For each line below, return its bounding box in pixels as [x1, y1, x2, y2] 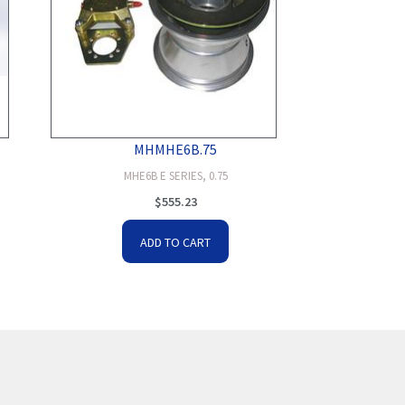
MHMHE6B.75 [134, 140, 218, 158]
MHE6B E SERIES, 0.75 [123, 167, 228, 184]
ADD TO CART [140, 234, 212, 250]
